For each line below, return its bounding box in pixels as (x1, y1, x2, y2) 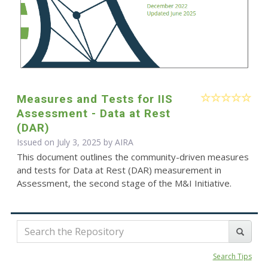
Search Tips (212, 251, 252, 262)
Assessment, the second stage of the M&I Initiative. (16, 177, 232, 190)
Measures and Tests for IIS (16, 92, 173, 106)
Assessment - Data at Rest (16, 106, 170, 121)
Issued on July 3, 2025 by (16, 136, 115, 148)
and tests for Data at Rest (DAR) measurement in (16, 164, 221, 176)
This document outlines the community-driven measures (16, 151, 249, 163)
